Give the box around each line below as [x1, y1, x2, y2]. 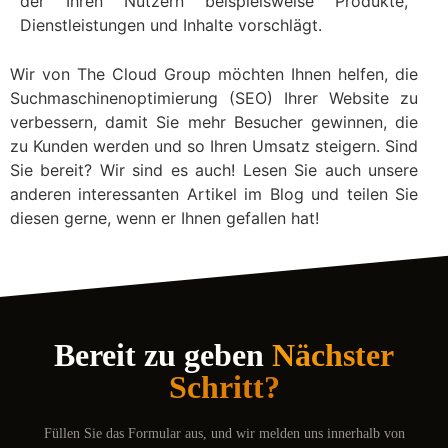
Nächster [272, 337, 394, 374]
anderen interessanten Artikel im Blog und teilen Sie [10, 183, 418, 204]
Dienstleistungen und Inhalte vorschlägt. [20, 15, 322, 36]
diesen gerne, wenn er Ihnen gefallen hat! [10, 207, 319, 228]
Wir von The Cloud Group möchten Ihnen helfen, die [10, 63, 418, 84]
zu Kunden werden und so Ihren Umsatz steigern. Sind [10, 135, 418, 156]
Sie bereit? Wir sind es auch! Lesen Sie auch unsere [10, 159, 418, 180]
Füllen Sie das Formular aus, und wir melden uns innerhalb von [43, 426, 405, 442]
